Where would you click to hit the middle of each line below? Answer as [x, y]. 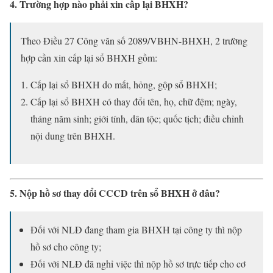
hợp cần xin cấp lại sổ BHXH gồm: [89, 58]
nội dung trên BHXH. [73, 136]
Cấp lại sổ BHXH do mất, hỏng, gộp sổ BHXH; [124, 85]
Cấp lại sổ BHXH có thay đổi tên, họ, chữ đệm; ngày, [134, 102]
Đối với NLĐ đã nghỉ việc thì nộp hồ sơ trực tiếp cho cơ [138, 264]
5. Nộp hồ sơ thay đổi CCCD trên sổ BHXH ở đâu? [115, 193]
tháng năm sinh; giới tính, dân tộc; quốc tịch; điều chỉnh [137, 119]
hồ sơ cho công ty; [66, 247]
